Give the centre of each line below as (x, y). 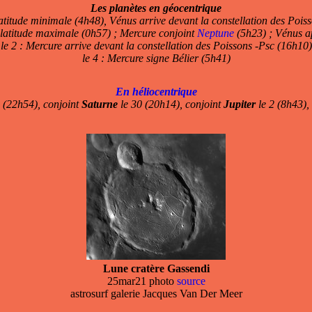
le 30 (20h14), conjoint (170, 104)
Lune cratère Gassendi (156, 269)
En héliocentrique (156, 92)
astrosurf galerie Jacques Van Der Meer (156, 294)
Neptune (215, 33)
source (191, 281)
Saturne (99, 104)
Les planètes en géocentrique (156, 8)
